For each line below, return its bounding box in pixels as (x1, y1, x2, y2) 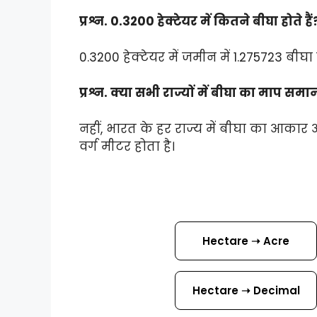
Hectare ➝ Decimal (192, 282, 300, 298)
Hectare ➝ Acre (202, 233, 290, 248)
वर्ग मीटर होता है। (79, 137, 175, 155)
